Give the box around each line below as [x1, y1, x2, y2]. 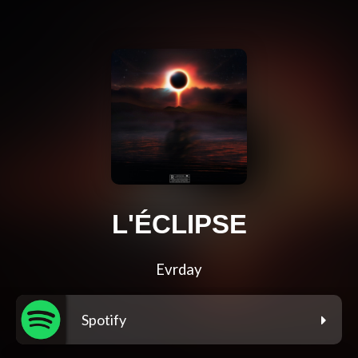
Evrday [156, 261, 202, 279]
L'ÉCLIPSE [111, 209, 247, 240]
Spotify [82, 311, 126, 329]
